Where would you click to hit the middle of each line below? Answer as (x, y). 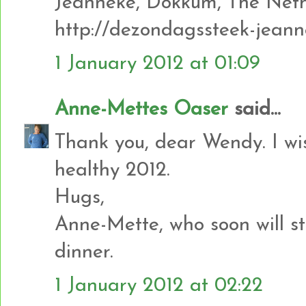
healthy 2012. (112, 170)
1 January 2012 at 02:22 (159, 286)
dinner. (84, 252)
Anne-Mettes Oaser (141, 109)
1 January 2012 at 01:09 (157, 64)
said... (254, 109)
